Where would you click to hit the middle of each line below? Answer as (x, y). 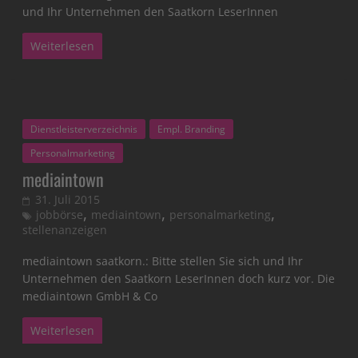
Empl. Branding (192, 129)
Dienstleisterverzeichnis (84, 129)
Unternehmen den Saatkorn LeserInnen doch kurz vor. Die (179, 278)
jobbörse (60, 214)
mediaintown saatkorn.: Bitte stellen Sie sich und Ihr (163, 261)
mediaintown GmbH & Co (90, 296)
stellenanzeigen (65, 229)
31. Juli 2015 (68, 199)
